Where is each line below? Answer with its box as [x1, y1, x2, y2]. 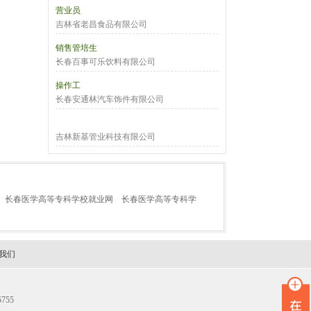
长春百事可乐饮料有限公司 [56, 57, 155, 67]
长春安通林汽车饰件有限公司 [56, 94, 164, 104]
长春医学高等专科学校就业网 [5, 194, 113, 204]
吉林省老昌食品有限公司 [56, 19, 147, 29]
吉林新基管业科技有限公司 [56, 132, 155, 142]
